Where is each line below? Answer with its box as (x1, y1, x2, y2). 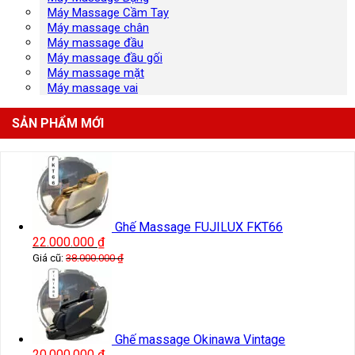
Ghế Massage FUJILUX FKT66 (115, 219, 283, 235)
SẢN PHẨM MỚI (12, 116, 104, 132)
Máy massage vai (48, 81, 138, 96)
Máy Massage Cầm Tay (48, 6, 169, 21)
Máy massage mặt (48, 66, 144, 81)
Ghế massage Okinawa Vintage (115, 332, 285, 348)
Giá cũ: (32, 252, 66, 265)
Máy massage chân (48, 21, 149, 36)
